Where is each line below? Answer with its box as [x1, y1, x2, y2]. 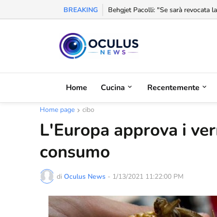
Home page [40, 105, 75, 114]
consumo [40, 140, 110, 163]
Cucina [101, 82, 125, 93]
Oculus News [64, 171, 106, 181]
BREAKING [63, 5, 98, 15]
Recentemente [147, 82, 200, 93]
